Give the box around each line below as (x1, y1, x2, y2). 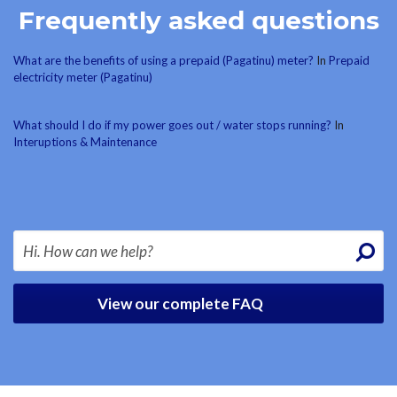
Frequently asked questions (18, 5, 379, 35)
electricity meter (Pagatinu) (13, 70, 152, 84)
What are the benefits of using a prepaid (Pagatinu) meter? (13, 53, 316, 67)
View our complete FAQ (97, 294, 266, 313)
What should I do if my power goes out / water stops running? (13, 118, 334, 132)
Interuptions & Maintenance (13, 135, 157, 149)
